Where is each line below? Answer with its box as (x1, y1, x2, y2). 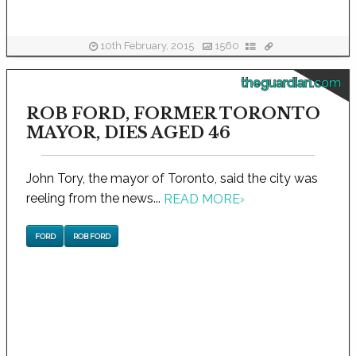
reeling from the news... (25, 191, 164, 206)
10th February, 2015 (98, 40, 197, 52)
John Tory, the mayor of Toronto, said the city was (25, 171, 318, 186)
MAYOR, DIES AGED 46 (25, 123, 230, 142)
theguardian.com (240, 75, 341, 91)
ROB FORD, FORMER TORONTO (25, 104, 320, 123)
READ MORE (163, 192, 240, 207)
